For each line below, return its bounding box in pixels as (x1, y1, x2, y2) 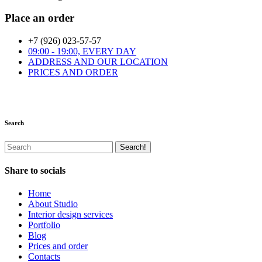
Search (5, 119, 24, 126)
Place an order (5, 12, 74, 25)
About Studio (28, 199, 78, 209)
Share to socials (5, 166, 65, 176)
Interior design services (28, 209, 113, 220)
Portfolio (28, 220, 60, 230)
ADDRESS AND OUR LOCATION (28, 56, 168, 67)
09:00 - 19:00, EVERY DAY (28, 46, 136, 56)
